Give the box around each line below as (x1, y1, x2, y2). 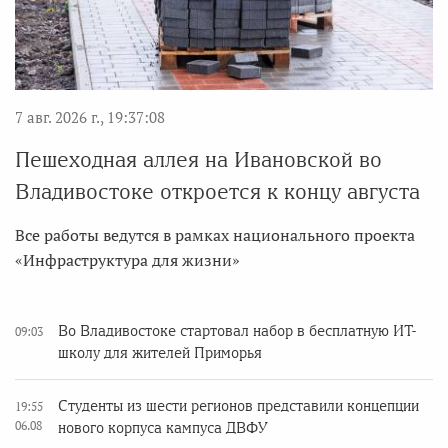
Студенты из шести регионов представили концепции (58, 398, 419, 415)
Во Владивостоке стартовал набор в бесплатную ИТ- (58, 323, 416, 340)
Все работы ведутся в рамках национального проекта (15, 224, 415, 247)
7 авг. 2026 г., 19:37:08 (15, 107, 165, 128)
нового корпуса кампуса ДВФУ (58, 420, 268, 437)
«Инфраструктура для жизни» (15, 249, 240, 272)
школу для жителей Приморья (58, 345, 262, 362)
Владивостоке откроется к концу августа (15, 180, 420, 204)
